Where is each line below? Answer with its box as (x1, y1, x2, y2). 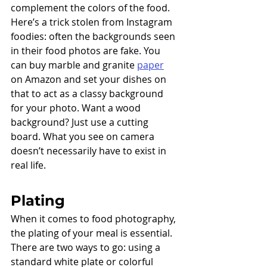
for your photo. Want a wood (11, 101, 143, 115)
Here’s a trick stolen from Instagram (11, 15, 175, 29)
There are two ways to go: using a (11, 241, 163, 254)
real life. (11, 159, 48, 172)
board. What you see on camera (11, 130, 157, 144)
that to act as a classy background (11, 87, 166, 101)
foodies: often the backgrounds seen (11, 30, 178, 44)
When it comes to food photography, (11, 212, 178, 226)
